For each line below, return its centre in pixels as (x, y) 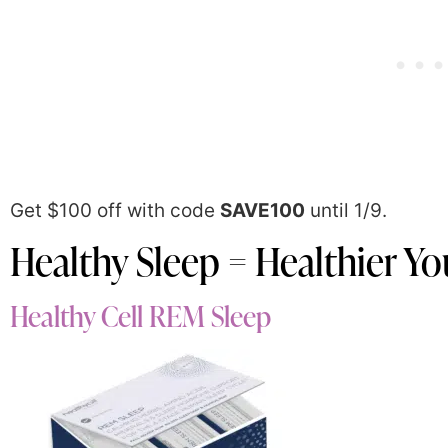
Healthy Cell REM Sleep (140, 316)
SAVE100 (262, 210)
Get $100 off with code (115, 210)
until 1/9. (346, 210)
